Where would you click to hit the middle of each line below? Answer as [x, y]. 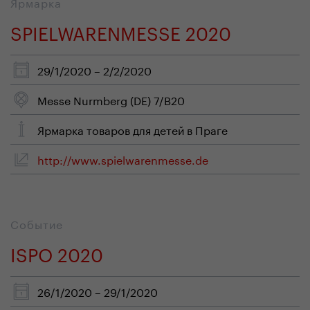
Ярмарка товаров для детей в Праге [133, 129]
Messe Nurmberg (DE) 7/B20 [111, 99]
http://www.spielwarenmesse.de [123, 159]
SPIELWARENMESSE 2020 [121, 31]
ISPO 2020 [57, 252]
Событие [37, 223]
